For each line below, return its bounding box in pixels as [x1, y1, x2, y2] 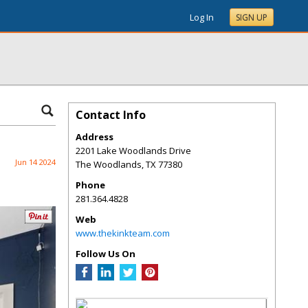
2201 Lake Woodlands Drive [76, 144, 191, 157]
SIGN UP [236, 12, 267, 23]
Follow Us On [76, 247, 135, 260]
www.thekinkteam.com [76, 227, 170, 239]
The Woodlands [76, 158, 142, 170]
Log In [190, 11, 214, 23]
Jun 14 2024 [15, 157, 56, 167]
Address [76, 131, 113, 143]
